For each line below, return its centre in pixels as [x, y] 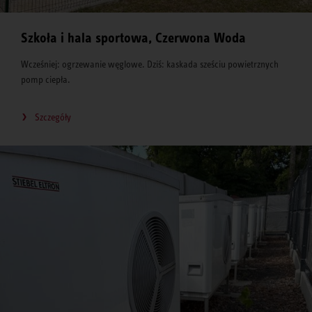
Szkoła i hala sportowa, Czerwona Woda [133, 38]
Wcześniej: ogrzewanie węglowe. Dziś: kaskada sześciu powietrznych [150, 64]
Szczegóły [53, 117]
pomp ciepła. [47, 79]
